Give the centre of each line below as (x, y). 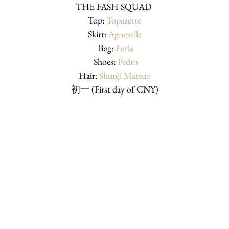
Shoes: (104, 61)
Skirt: (98, 34)
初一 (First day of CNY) (114, 89)
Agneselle (125, 34)
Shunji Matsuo (125, 75)
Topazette (124, 20)
